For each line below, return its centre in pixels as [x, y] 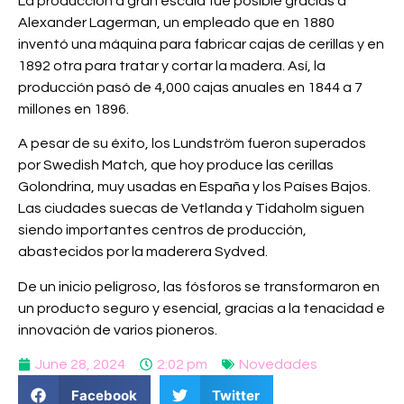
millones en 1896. [73, 110]
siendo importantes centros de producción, [162, 230]
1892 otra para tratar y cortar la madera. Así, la [172, 66]
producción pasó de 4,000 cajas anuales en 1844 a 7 [190, 88]
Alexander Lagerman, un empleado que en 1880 [176, 23]
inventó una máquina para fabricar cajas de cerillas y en [201, 45]
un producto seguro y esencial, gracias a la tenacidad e [202, 308]
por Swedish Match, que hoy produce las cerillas [176, 165]
